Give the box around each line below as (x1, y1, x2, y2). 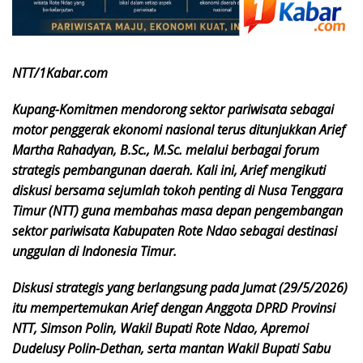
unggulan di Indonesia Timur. (12, 242, 177, 261)
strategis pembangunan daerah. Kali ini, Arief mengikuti (12, 161, 326, 180)
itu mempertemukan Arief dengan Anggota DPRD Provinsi (12, 299, 335, 318)
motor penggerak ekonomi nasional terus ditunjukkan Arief (12, 121, 345, 139)
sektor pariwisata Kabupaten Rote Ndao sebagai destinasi (12, 222, 337, 241)
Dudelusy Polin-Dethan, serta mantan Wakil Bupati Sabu (12, 340, 331, 358)
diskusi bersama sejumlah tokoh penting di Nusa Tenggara (12, 181, 343, 200)
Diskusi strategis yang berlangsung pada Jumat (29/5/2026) (12, 279, 348, 297)
